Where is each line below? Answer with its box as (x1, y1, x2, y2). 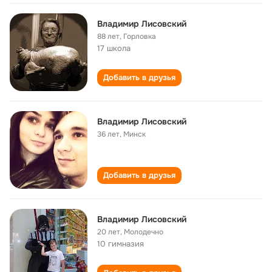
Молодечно (124, 227, 163, 237)
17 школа (97, 43, 131, 53)
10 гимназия (97, 239, 144, 249)
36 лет (97, 129, 120, 139)
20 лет (97, 227, 120, 237)
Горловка (123, 32, 156, 41)
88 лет (97, 32, 120, 41)
